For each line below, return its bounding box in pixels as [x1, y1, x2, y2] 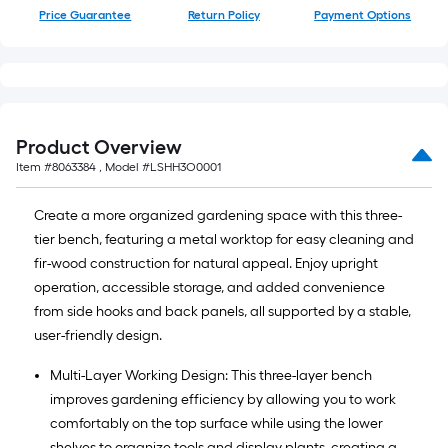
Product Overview [16, 135, 182, 159]
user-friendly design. [34, 327, 162, 344]
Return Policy [188, 8, 260, 22]
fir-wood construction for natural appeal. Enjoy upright [34, 255, 378, 272]
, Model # [96, 160, 150, 174]
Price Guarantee [39, 8, 132, 22]
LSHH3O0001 [150, 160, 221, 174]
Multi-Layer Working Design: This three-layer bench [50, 367, 372, 384]
